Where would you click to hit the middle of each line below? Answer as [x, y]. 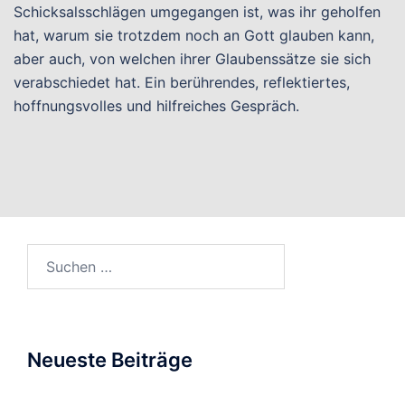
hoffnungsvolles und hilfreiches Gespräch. [156, 106]
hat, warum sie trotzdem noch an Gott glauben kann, [194, 35]
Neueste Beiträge [110, 360]
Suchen [51, 255]
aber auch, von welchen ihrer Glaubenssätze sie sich [192, 59]
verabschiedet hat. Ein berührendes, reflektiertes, [182, 82]
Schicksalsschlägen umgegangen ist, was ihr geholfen [197, 12]
